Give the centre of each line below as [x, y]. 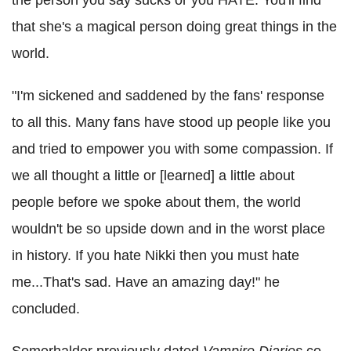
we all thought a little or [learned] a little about [153, 175]
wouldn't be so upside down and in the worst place [168, 228]
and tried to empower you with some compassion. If [172, 148]
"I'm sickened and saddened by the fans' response [168, 95]
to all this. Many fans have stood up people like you [171, 122]
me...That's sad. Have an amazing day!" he [146, 282]
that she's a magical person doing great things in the [174, 26]
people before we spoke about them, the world [156, 202]
